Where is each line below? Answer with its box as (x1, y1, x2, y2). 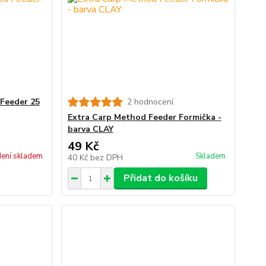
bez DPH (90, 152, 123, 163)
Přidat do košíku (123, 172, 198, 185)
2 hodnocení (126, 96, 173, 107)
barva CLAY (67, 123, 113, 135)
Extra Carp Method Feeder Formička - (67, 112, 221, 123)
